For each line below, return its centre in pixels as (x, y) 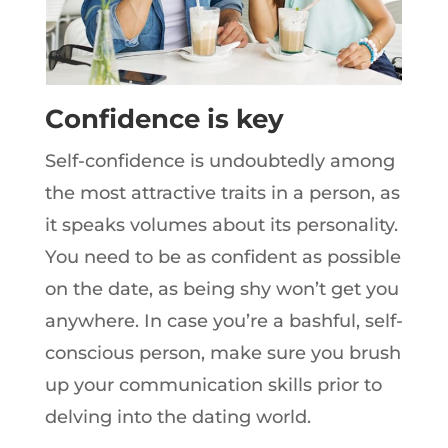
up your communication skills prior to (213, 385)
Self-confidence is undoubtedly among (219, 161)
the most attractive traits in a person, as (222, 193)
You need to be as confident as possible (222, 257)
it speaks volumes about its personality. (221, 225)
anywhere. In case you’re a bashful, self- (223, 321)
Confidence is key (164, 119)
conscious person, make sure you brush (222, 353)
